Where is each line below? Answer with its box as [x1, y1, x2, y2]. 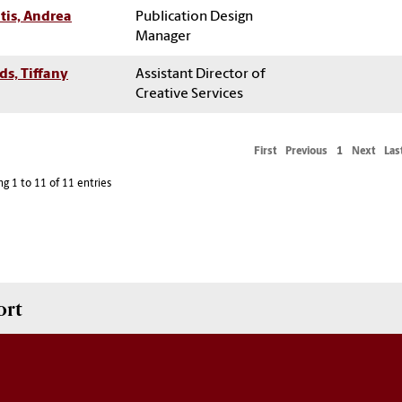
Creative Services [135, 86, 243, 101]
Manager [135, 29, 191, 44]
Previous [285, 145, 328, 157]
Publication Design [135, 9, 253, 24]
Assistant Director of [135, 66, 266, 82]
